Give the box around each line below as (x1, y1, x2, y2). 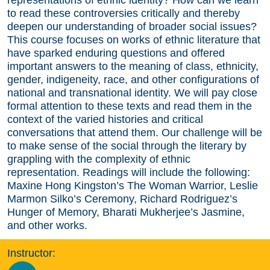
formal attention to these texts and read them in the (7, 99, 252, 112)
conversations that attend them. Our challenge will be (7, 126, 262, 139)
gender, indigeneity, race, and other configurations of (7, 73, 259, 86)
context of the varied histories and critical (7, 113, 203, 125)
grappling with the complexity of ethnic (7, 152, 190, 165)
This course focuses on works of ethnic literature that (7, 33, 260, 46)
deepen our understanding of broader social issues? (7, 20, 257, 33)
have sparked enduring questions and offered (7, 46, 225, 59)
